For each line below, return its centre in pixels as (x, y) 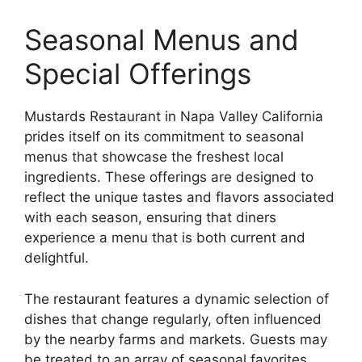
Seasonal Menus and (162, 40)
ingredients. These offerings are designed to (169, 177)
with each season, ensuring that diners (150, 217)
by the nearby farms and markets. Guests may (176, 339)
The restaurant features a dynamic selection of (177, 299)
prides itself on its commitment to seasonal (164, 137)
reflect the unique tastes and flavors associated (179, 197)
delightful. (57, 258)
